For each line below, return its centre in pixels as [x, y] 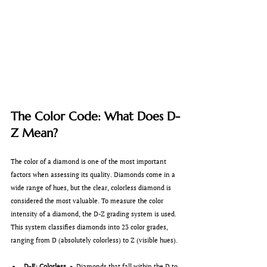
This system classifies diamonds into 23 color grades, [90, 227]
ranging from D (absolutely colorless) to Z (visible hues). [94, 240]
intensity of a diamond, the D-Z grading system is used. [94, 214]
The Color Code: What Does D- [95, 117]
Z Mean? [34, 133]
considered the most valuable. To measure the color [88, 201]
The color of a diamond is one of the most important [89, 162]
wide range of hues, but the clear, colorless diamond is [92, 188]
